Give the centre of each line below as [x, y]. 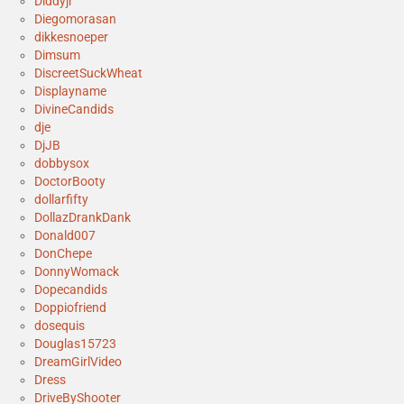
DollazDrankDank [83, 217]
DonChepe [63, 253]
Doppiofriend [70, 307]
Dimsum [57, 55]
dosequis [60, 325]
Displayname [70, 91]
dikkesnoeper [71, 37]
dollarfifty [61, 199]
